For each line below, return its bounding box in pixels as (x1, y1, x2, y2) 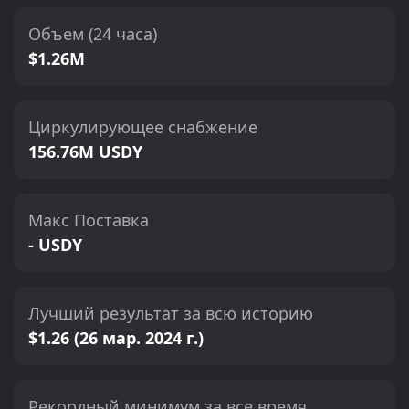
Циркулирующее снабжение (28, 116, 257, 138)
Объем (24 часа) (28, 23, 157, 45)
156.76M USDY (28, 141, 142, 163)
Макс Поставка (28, 209, 149, 231)
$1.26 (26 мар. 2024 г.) (28, 327, 204, 349)
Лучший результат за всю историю (28, 302, 313, 324)
